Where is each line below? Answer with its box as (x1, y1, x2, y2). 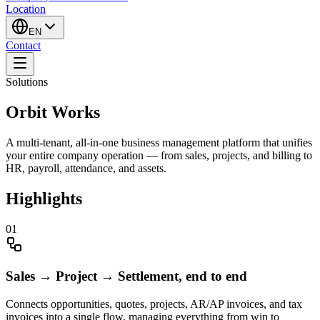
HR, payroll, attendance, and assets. (6, 161, 166, 174)
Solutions (6, 76, 48, 89)
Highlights (6, 189, 82, 208)
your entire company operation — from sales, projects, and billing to (6, 149, 312, 161)
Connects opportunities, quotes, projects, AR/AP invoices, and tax (6, 298, 302, 311)
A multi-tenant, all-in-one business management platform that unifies (6, 136, 312, 149)
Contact (6, 39, 41, 52)
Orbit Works (6, 102, 100, 121)
